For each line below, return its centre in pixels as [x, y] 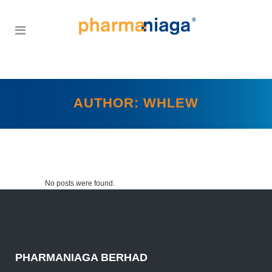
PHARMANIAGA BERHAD [81, 257]
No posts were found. [80, 183]
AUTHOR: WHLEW [136, 103]
